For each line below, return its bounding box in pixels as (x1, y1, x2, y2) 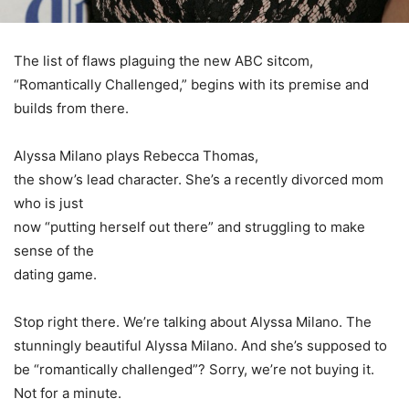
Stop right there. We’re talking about (14, 312, 250, 330)
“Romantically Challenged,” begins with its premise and (14, 75, 369, 93)
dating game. (14, 265, 97, 283)
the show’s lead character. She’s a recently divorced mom (14, 170, 383, 188)
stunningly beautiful (14, 336, 145, 354)
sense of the (14, 241, 94, 259)
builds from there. (14, 99, 129, 117)
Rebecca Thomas (143, 146, 255, 164)
